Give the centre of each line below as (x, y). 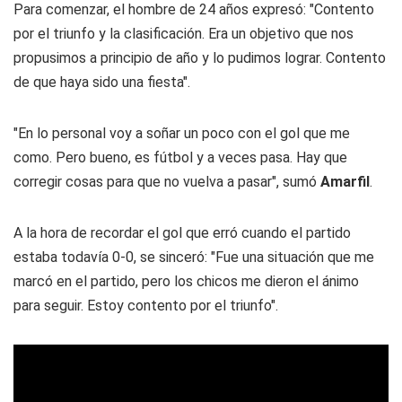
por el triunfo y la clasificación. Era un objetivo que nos (184, 34)
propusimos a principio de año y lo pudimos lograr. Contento (200, 58)
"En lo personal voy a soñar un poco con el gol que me (182, 134)
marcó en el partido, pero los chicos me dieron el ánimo (186, 282)
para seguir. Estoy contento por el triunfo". (146, 306)
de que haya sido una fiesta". (102, 83)
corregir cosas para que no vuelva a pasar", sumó (167, 182)
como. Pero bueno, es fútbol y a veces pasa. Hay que (180, 158)
